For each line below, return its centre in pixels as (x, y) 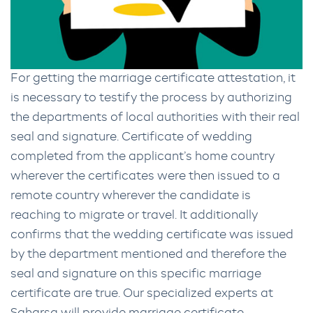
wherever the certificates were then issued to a (145, 177)
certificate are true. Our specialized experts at (142, 294)
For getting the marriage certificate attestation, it (153, 79)
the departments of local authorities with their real (155, 118)
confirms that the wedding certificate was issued (152, 235)
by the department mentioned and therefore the (148, 255)
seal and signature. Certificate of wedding (131, 138)
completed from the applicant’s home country (143, 157)
